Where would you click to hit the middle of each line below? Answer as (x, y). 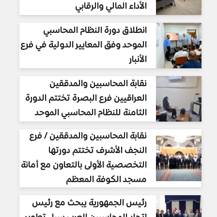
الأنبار (138, 60)
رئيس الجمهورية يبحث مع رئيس (89, 203)
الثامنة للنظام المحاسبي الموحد (91, 113)
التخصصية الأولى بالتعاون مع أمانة (84, 165)
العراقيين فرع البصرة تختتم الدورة (86, 99)
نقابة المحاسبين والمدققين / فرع (88, 136)
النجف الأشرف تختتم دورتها (97, 151)
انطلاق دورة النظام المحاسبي (95, 31)
